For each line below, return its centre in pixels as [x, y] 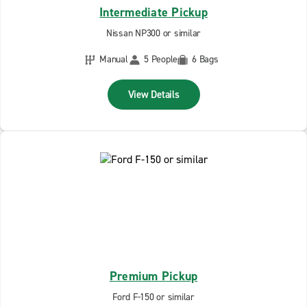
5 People [161, 59]
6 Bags [205, 59]
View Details [153, 95]
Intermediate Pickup [153, 12]
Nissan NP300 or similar [153, 33]
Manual [114, 59]
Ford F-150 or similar [153, 297]
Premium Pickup [153, 276]
